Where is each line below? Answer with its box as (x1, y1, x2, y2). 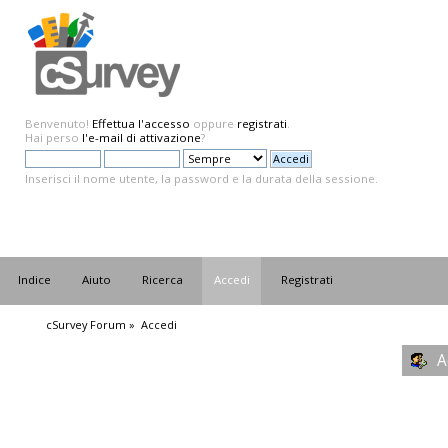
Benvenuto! (25, 116, 92, 131)
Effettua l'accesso (92, 116, 190, 131)
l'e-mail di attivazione (82, 130, 201, 145)
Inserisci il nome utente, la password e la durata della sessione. (25, 171, 378, 186)
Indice (18, 272, 52, 288)
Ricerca (142, 272, 184, 288)
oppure (190, 116, 237, 131)
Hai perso (25, 130, 82, 145)
